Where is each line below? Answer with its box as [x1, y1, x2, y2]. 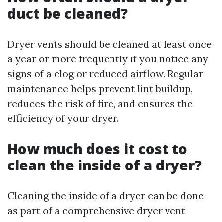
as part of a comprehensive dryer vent [7, 204, 185, 217]
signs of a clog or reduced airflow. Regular [7, 67, 203, 80]
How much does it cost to [7, 139, 187, 158]
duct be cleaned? [7, 4, 128, 23]
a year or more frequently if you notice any [7, 53, 208, 65]
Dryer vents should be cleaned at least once [7, 38, 212, 50]
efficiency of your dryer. [7, 112, 119, 124]
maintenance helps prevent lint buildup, [7, 82, 193, 95]
